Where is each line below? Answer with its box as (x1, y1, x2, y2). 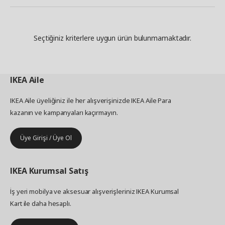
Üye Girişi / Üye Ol (20, 134, 72, 142)
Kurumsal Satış (29, 165, 89, 176)
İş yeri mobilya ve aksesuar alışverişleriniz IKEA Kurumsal (10, 187, 179, 196)
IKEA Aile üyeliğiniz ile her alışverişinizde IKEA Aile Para (10, 96, 172, 105)
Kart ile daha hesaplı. (10, 199, 71, 208)
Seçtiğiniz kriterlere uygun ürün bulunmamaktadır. (33, 33, 192, 43)
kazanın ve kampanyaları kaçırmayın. (10, 108, 118, 117)
